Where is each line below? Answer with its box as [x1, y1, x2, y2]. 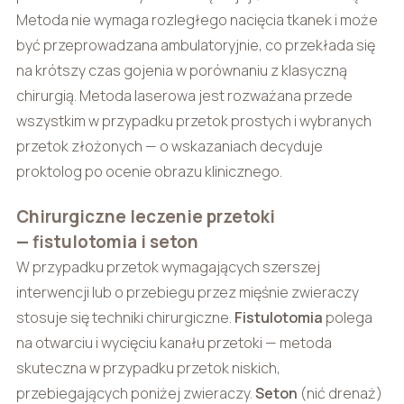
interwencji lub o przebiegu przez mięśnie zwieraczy [15, 281, 359, 302]
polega [322, 307, 372, 327]
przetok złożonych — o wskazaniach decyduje [15, 135, 323, 156]
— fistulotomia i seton [15, 229, 198, 253]
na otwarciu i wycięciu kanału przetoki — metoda [15, 332, 332, 353]
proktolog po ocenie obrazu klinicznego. [15, 161, 282, 181]
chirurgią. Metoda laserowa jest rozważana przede [15, 85, 353, 106]
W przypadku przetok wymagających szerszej [15, 256, 320, 277]
